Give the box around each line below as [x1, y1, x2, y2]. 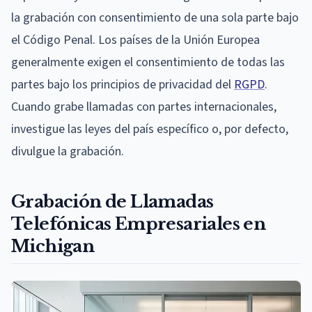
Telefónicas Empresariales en [11, 213, 266, 234]
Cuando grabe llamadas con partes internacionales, [11, 97, 276, 116]
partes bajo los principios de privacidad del [11, 75, 234, 93]
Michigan [11, 235, 95, 256]
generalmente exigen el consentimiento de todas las [11, 53, 285, 71]
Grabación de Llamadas [11, 191, 214, 212]
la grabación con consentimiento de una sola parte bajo [11, 8, 299, 26]
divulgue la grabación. [11, 142, 124, 160]
